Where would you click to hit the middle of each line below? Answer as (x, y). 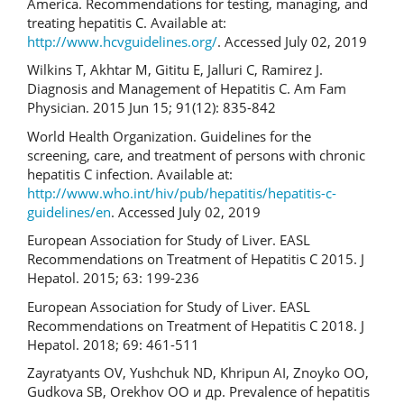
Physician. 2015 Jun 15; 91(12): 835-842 (151, 107)
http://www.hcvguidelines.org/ (122, 41)
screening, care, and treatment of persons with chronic (196, 155)
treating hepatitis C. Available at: (127, 22)
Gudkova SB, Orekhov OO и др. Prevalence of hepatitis (198, 391)
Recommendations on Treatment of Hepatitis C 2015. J (196, 259)
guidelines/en (69, 211)
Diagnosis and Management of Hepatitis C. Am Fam (187, 88)
